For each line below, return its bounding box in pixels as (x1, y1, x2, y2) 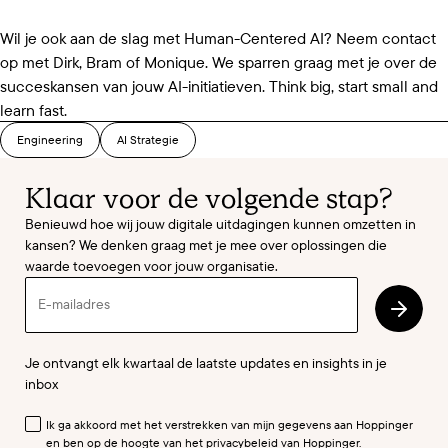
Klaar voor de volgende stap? (25, 178, 395, 217)
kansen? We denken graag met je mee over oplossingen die (25, 235, 388, 254)
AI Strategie (117, 131, 179, 147)
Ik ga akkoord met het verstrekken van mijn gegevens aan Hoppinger (45, 416, 413, 432)
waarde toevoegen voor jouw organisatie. (25, 256, 279, 275)
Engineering (17, 131, 83, 147)
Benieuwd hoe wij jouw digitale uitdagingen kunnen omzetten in (25, 214, 417, 233)
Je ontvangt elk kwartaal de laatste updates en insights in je (25, 354, 388, 373)
